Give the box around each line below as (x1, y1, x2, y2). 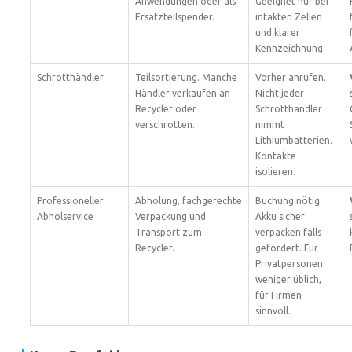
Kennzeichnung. (255, 43, 325, 53)
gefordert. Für (255, 243, 318, 253)
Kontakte (255, 151, 296, 161)
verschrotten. (135, 119, 195, 130)
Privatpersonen (255, 258, 323, 269)
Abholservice (37, 211, 93, 222)
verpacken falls (255, 227, 321, 237)
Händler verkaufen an (135, 88, 230, 98)
